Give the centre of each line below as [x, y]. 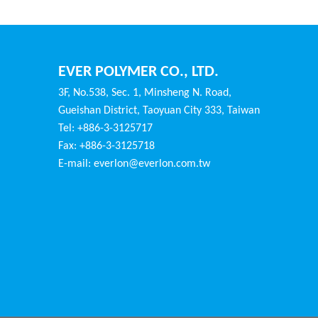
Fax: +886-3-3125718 [106, 146]
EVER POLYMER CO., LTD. [138, 72]
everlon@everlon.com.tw [152, 164]
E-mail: [76, 164]
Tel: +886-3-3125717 [105, 128]
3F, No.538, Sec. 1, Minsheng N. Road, [145, 93]
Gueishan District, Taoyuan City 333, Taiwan [159, 110]
